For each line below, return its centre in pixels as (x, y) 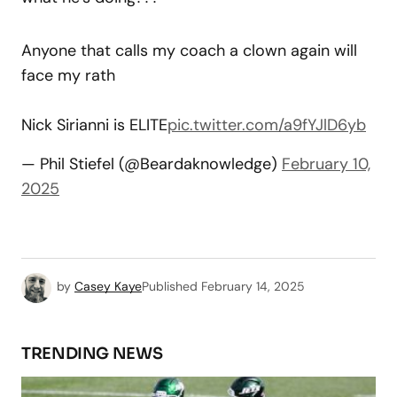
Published (170, 286)
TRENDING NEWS (92, 353)
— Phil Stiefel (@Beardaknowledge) (152, 163)
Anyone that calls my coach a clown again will (189, 50)
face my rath (68, 75)
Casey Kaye (108, 286)
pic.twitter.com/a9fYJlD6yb (267, 125)
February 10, (326, 163)
